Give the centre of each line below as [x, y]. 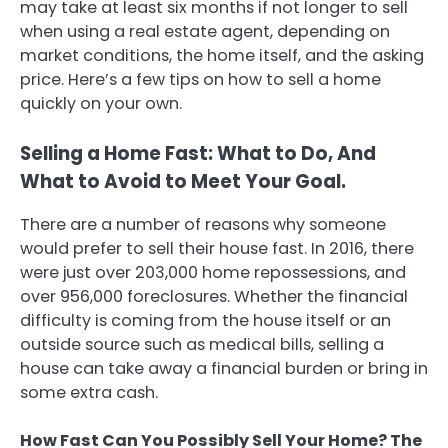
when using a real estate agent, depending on [205, 32]
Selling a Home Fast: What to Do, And [198, 154]
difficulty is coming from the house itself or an [205, 320]
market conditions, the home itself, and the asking [222, 56]
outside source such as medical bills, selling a [202, 344]
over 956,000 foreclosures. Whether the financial [214, 296]
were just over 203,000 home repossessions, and [213, 272]
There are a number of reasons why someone [203, 224]
